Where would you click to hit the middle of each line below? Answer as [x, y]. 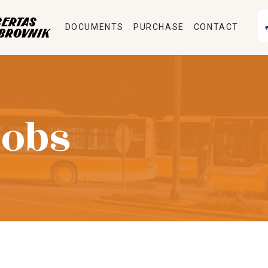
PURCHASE [159, 27]
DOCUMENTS [95, 27]
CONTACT [216, 27]
